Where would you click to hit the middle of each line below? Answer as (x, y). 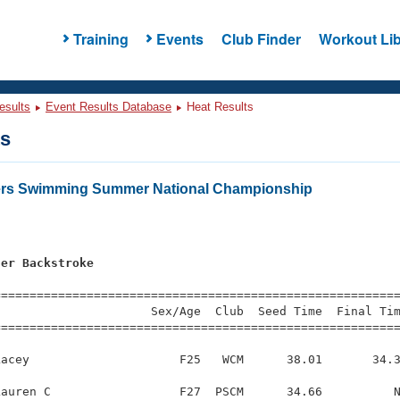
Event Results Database (108, 107)
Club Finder (261, 38)
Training (100, 38)
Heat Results (218, 107)
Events (179, 38)
